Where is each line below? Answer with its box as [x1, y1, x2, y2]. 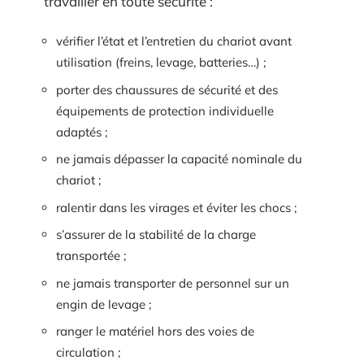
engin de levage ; [56, 296, 151, 312]
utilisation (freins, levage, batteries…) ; [56, 54, 266, 70]
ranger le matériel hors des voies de [56, 323, 254, 339]
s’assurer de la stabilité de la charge [56, 227, 256, 242]
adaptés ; [56, 123, 107, 140]
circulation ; [56, 344, 120, 360]
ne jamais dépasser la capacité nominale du [56, 151, 302, 167]
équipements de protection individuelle [56, 102, 274, 119]
